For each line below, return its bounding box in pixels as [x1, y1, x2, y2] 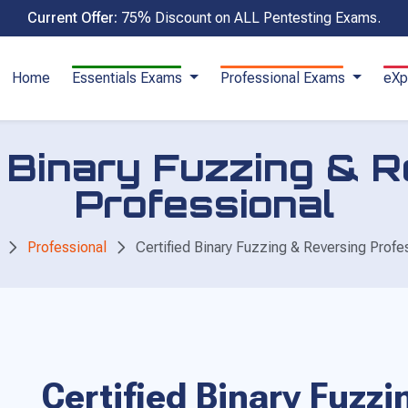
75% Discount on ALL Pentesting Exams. [121, 9, 381, 26]
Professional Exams [219, 68, 349, 87]
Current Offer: [27, 9, 117, 26]
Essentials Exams [72, 68, 187, 87]
